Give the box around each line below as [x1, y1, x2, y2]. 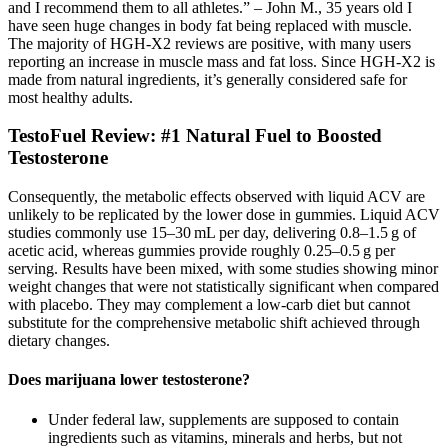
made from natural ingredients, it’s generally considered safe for [8, 70, 407, 88]
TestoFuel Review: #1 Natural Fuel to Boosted [8, 125, 382, 147]
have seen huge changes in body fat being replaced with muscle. [8, 16, 412, 34]
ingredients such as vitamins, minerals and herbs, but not [48, 428, 402, 446]
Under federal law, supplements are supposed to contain [48, 410, 399, 428]
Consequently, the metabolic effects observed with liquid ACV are [8, 188, 425, 206]
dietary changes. [8, 332, 110, 350]
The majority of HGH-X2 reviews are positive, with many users [8, 34, 411, 52]
